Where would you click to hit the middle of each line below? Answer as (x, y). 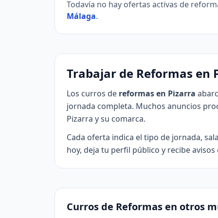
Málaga (81, 16)
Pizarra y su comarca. (106, 119)
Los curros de (93, 93)
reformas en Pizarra (157, 93)
